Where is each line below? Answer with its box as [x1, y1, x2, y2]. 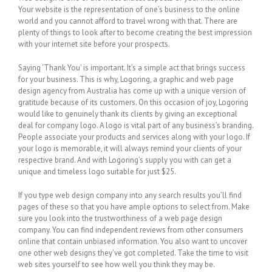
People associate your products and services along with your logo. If [18, 132, 250, 142]
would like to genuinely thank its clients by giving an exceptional [18, 109, 237, 119]
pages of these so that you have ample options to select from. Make [18, 202, 250, 212]
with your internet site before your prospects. [18, 39, 170, 49]
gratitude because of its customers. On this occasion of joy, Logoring [18, 97, 248, 107]
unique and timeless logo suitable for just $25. [18, 166, 176, 177]
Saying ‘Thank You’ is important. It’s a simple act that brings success [18, 63, 245, 73]
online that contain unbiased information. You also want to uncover [18, 236, 247, 246]
